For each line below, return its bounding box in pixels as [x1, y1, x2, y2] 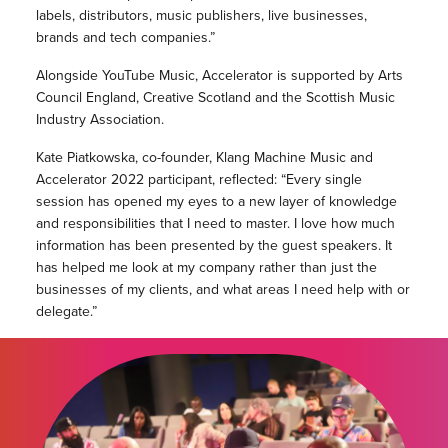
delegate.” [35, 301, 97, 322]
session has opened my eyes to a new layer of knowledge [35, 191, 397, 212]
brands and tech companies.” [35, 27, 215, 48]
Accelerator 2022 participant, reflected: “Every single [35, 169, 362, 190]
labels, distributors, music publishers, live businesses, [35, 5, 367, 26]
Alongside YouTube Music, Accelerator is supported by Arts [35, 65, 403, 86]
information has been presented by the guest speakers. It [35, 235, 392, 256]
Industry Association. [35, 109, 164, 130]
